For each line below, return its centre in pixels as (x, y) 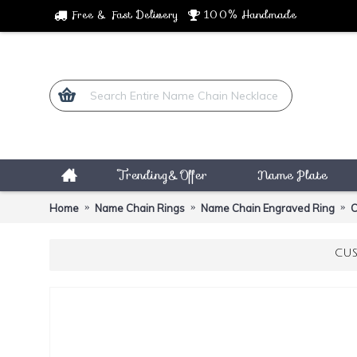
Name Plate (292, 175)
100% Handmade (250, 14)
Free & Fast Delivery (125, 14)
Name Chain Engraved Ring (268, 208)
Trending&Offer (162, 175)
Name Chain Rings (140, 208)
